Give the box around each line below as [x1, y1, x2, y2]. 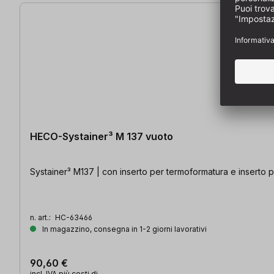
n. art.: [30, 212, 53, 222]
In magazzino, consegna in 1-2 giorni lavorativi [40, 224, 207, 234]
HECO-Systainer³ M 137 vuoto [30, 130, 173, 143]
